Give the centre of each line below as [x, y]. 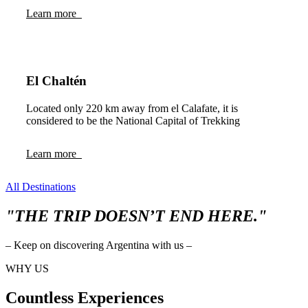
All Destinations [41, 187]
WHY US [27, 269]
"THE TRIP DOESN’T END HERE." [136, 216]
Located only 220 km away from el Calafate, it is [132, 109]
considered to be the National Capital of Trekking [133, 121]
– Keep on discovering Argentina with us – [99, 245]
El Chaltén [56, 81]
